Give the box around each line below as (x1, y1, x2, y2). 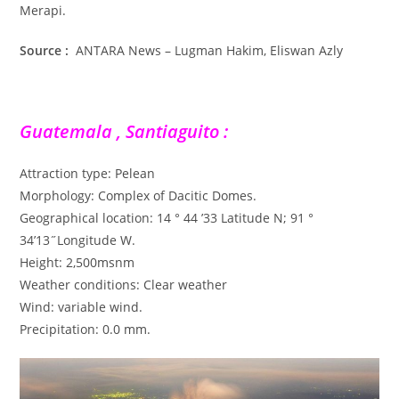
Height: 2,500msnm (20, 254, 135, 272)
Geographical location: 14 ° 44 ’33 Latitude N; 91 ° (20, 209, 314, 227)
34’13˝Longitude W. (20, 232, 136, 249)
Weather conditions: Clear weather (20, 276, 228, 294)
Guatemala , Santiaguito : (20, 119, 229, 144)
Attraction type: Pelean (20, 165, 156, 183)
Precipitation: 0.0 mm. (20, 321, 151, 338)
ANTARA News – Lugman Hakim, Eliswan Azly (72, 42, 344, 60)
